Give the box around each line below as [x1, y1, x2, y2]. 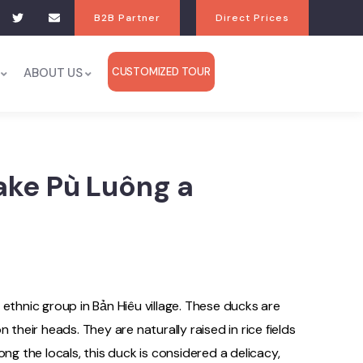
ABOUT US [23, 65, 83, 81]
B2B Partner [94, 11, 160, 24]
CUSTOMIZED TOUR [111, 65, 211, 79]
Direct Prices [216, 11, 289, 24]
